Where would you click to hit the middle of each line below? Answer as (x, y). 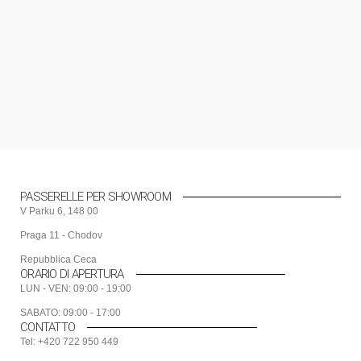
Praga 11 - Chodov (61, 236)
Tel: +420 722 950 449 (69, 342)
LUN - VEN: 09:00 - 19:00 (76, 289)
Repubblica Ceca (58, 260)
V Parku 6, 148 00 (59, 212)
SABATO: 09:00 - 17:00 (71, 313)
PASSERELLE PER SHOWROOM (95, 197)
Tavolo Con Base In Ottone (97, 67)
